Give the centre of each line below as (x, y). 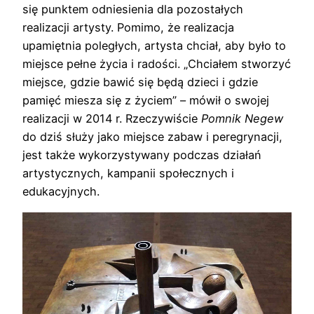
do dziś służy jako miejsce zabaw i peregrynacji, (152, 137)
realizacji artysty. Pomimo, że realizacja (128, 28)
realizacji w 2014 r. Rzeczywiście (112, 119)
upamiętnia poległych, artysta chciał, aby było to (154, 46)
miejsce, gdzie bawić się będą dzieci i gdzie (140, 82)
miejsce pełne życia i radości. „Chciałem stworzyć (157, 64)
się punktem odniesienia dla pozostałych (133, 9)
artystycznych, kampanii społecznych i (128, 173)
